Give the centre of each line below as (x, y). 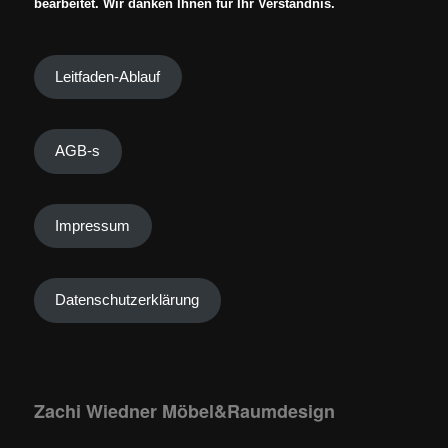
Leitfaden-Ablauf (108, 76)
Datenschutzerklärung (127, 300)
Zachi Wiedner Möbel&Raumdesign (184, 410)
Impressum (93, 225)
